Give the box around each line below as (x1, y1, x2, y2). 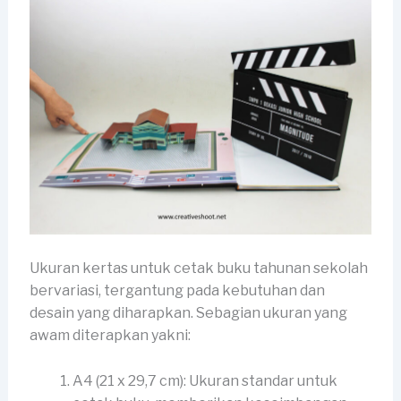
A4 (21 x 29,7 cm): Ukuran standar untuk (72, 371, 337, 389)
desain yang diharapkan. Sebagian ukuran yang (29, 304, 347, 322)
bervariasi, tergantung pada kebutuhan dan (29, 282, 325, 300)
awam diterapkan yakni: (29, 327, 191, 345)
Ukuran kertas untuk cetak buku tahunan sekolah (29, 260, 368, 277)
